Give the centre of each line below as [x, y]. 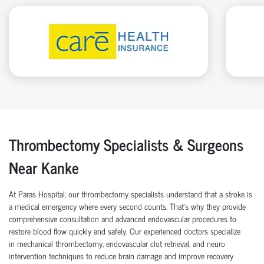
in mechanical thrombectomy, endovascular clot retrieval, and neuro [117, 243]
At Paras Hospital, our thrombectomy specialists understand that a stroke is [131, 194]
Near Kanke [44, 167]
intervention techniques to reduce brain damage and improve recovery [121, 256]
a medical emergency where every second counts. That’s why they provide [127, 206]
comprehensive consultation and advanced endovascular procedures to [123, 219]
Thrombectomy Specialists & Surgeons [126, 144]
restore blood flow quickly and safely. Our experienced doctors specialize [125, 231]
